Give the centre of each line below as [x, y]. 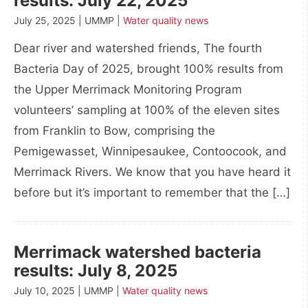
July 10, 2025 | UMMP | [68, 290]
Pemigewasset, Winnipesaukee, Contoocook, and [150, 151]
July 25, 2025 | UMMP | [68, 20]
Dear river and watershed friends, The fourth [138, 48]
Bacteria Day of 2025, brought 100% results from [148, 69]
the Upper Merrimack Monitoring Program [128, 89]
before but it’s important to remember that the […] [152, 192]
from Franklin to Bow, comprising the [114, 131]
